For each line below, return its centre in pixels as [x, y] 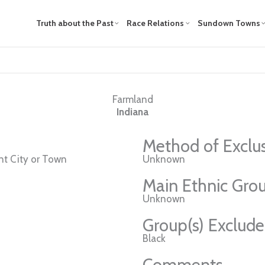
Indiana [132, 112]
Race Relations [156, 23]
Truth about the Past [75, 23]
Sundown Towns [229, 23]
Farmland [132, 99]
